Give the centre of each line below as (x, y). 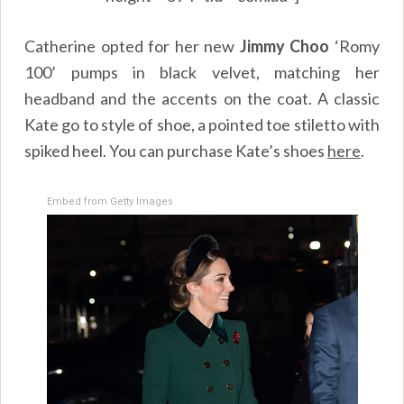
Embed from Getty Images (110, 201)
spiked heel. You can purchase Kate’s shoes (176, 150)
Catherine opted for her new (132, 46)
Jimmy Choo (285, 46)
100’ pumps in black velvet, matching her (202, 72)
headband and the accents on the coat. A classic (202, 98)
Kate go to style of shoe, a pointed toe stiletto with (202, 124)
